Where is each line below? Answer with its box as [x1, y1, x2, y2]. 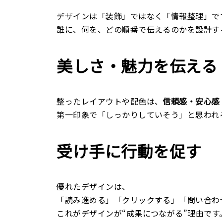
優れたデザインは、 [56, 180, 130, 192]
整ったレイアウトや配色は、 [56, 95, 163, 107]
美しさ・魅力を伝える [56, 54, 218, 77]
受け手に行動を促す [56, 139, 202, 162]
